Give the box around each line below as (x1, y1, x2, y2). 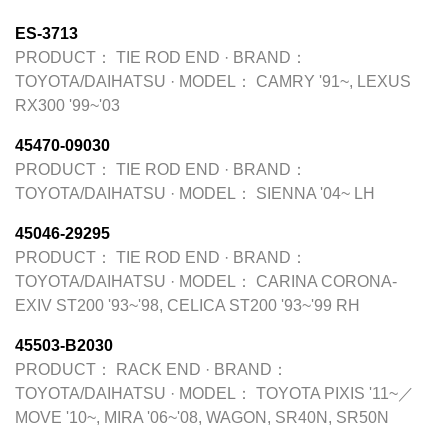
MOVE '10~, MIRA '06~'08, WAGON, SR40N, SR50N (15, 409, 389, 426)
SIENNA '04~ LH (256, 185, 375, 202)
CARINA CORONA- (256, 273, 397, 290)
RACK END (116, 361, 201, 378)
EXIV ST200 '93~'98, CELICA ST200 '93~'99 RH (15, 297, 360, 314)
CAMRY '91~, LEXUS (256, 73, 411, 90)
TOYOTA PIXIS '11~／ (256, 385, 414, 402)
